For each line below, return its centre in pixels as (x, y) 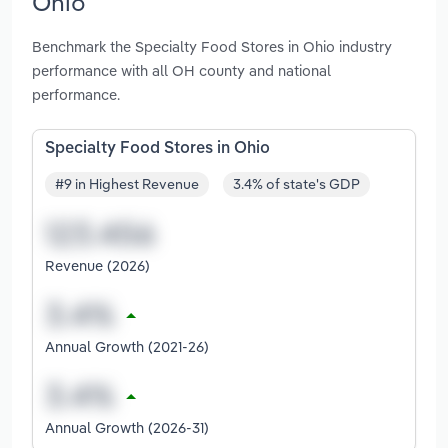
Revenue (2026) (97, 266)
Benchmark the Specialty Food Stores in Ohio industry (212, 46)
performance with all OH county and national (181, 70)
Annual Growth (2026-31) (127, 428)
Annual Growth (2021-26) (127, 347)
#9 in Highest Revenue (127, 184)
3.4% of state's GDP (296, 184)
